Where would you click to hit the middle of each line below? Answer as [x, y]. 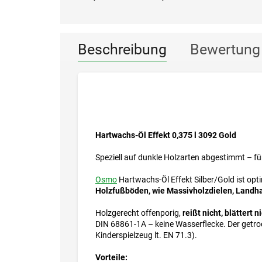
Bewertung [225, 50]
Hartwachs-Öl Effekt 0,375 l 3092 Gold [166, 135]
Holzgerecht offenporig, [139, 213]
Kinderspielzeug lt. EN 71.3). [146, 235]
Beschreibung [122, 50]
